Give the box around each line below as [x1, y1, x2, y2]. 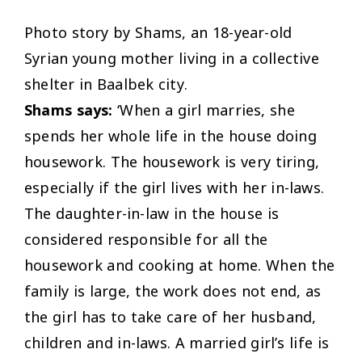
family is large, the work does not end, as [24, 280, 322, 301]
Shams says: [24, 99, 113, 120]
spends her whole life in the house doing [24, 125, 317, 145]
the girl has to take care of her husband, [24, 306, 317, 326]
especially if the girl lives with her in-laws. [24, 177, 325, 197]
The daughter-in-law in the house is [24, 203, 280, 223]
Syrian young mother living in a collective [24, 48, 319, 68]
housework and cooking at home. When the [24, 255, 335, 275]
